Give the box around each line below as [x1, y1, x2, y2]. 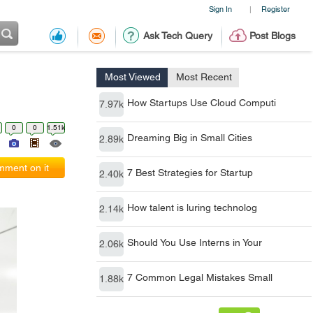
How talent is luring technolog [127, 202, 257, 213]
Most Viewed [105, 71, 161, 82]
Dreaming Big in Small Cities [127, 132, 252, 143]
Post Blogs [249, 30, 296, 41]
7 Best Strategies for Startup [127, 167, 253, 178]
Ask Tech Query [143, 30, 212, 41]
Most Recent [176, 71, 232, 82]
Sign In [208, 4, 232, 13]
